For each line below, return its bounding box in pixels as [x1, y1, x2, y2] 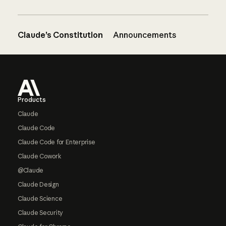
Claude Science [17, 194, 63, 202]
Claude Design [17, 180, 59, 188]
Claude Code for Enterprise [17, 138, 95, 146]
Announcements [113, 29, 176, 40]
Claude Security [17, 208, 64, 216]
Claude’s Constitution [17, 29, 103, 40]
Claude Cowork [17, 152, 62, 160]
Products [17, 95, 46, 103]
